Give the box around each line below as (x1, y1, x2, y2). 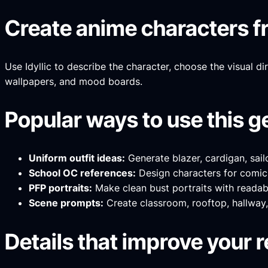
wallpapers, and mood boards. (5, 75, 142, 87)
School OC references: (29, 167, 136, 179)
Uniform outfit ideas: (29, 152, 125, 165)
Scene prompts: (29, 197, 103, 209)
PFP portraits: (29, 182, 92, 194)
